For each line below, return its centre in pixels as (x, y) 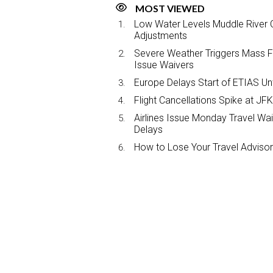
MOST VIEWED (170, 9)
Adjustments (161, 36)
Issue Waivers (164, 65)
